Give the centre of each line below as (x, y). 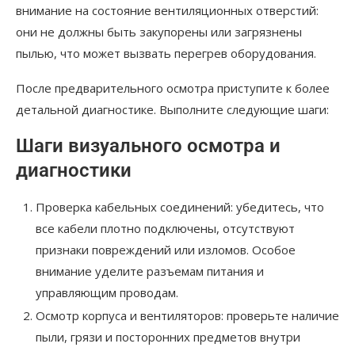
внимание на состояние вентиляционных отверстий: (167, 11)
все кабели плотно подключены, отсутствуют (165, 229)
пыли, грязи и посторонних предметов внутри (168, 337)
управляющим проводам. (107, 293)
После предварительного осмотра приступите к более (173, 88)
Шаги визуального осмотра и (148, 146)
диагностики (74, 171)
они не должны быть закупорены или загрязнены (159, 32)
